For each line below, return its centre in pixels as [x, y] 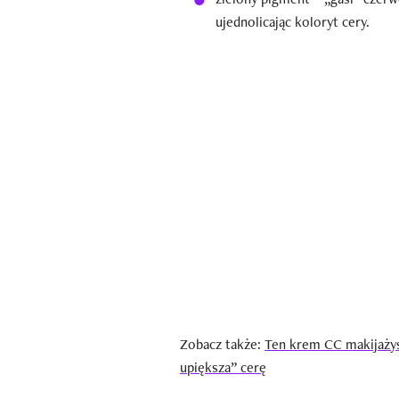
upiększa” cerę [223, 368]
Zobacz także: [222, 345]
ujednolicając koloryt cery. [293, 22]
